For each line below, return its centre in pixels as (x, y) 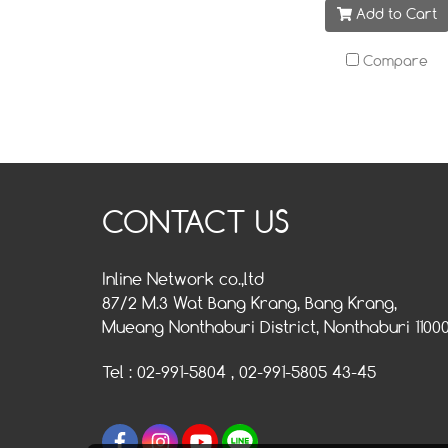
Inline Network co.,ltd (183, 280)
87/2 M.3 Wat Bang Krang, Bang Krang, (249, 304)
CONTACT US (196, 225)
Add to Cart (397, 15)
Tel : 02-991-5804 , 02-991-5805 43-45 (239, 373)
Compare (395, 62)
